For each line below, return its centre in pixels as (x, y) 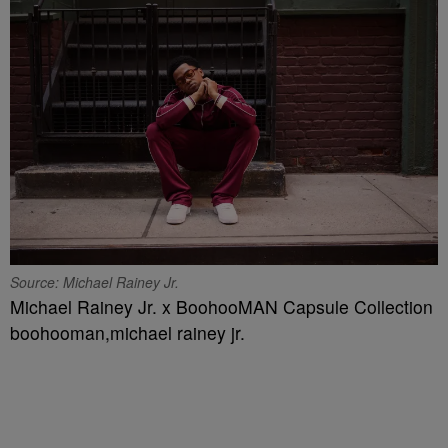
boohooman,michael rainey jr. (127, 333)
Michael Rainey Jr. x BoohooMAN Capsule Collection (221, 307)
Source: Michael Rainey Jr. (94, 282)
